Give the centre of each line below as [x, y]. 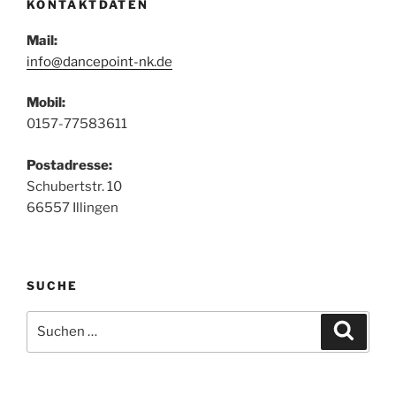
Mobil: [46, 103]
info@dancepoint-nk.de [99, 61]
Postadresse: [69, 165]
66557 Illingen [72, 207]
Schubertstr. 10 [74, 186]
